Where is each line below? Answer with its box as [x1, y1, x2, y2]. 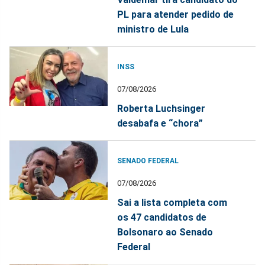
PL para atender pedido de [117, 9, 234, 21]
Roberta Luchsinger [117, 103, 206, 115]
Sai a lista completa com [117, 197, 228, 209]
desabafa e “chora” [117, 118, 203, 130]
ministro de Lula [117, 24, 189, 35]
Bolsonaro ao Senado [117, 227, 214, 238]
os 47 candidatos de [117, 212, 207, 224]
